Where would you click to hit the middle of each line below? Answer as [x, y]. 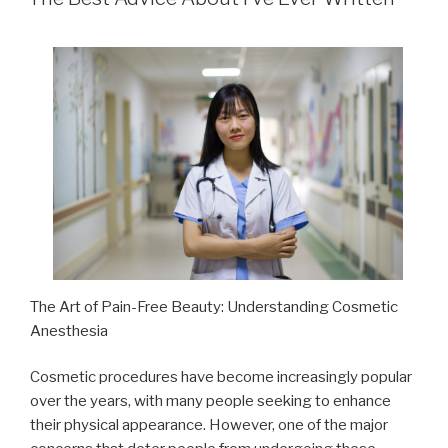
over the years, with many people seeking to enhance [210, 401]
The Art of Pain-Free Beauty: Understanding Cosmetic [214, 306]
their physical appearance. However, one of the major [209, 425]
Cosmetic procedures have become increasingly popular [221, 377]
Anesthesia [69, 330]
